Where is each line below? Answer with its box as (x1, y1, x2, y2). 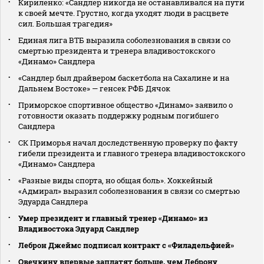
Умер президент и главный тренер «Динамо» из (18, 213, 208, 224)
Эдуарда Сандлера (18, 196, 88, 207)
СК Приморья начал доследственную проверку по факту (18, 137, 237, 148)
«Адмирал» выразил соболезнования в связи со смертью (18, 186, 240, 197)
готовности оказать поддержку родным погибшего (18, 110, 219, 121)
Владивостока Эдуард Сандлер (18, 223, 139, 235)
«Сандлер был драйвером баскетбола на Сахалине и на (18, 72, 229, 84)
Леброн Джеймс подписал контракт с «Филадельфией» (18, 240, 234, 251)
